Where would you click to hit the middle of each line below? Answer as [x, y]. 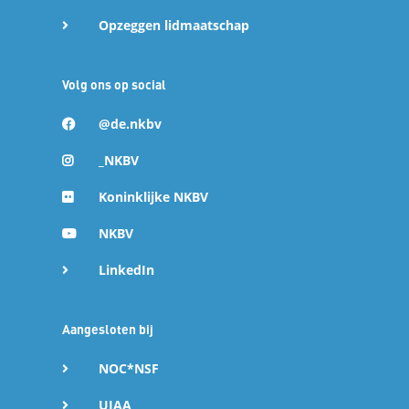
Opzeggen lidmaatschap [174, 26]
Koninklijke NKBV [153, 197]
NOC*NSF [129, 369]
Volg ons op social [114, 84]
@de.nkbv [130, 124]
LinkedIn [126, 270]
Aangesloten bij [108, 329]
